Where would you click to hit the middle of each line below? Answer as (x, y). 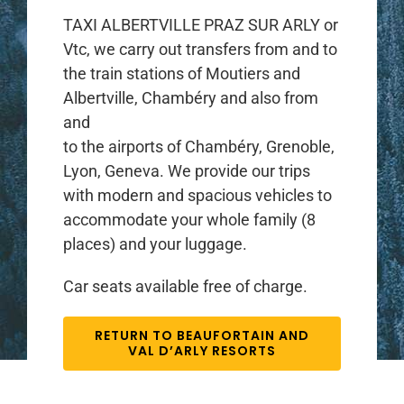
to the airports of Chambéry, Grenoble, (198, 146)
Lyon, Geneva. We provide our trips (186, 170)
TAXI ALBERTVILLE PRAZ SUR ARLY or (200, 24)
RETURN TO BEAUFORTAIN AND (202, 335)
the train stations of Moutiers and (181, 73)
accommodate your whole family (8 (189, 219)
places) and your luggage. (155, 243)
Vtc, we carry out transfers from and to (200, 49)
